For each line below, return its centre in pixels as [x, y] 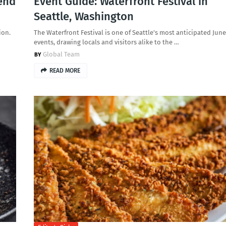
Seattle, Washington [83, 16]
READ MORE [65, 71]
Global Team [61, 54]
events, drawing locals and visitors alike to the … [106, 42]
